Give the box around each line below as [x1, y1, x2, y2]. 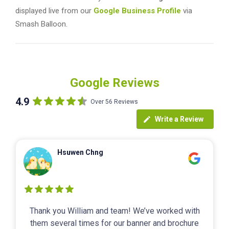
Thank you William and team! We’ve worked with [29, 206, 200, 216]
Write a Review [155, 115, 203, 124]
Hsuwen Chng [57, 148, 103, 157]
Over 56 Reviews [90, 98, 138, 106]
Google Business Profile [94, 6, 181, 16]
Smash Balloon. [15, 19, 67, 29]
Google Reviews [70, 76, 159, 90]
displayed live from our [15, 6, 94, 16]
